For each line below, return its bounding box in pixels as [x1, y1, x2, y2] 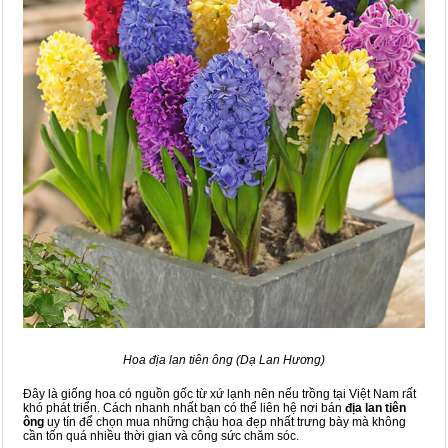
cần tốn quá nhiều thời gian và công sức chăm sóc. [23, 428, 299, 443]
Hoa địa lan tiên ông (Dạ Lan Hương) [123, 352, 325, 367]
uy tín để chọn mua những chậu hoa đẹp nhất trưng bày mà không [47, 414, 406, 429]
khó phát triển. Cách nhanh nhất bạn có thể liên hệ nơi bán [23, 400, 345, 415]
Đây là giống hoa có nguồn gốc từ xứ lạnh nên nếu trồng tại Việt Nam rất [23, 386, 416, 401]
